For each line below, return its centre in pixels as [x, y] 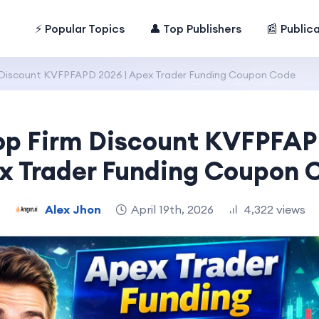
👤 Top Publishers [196, 28]
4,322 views [274, 209]
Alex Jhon [73, 209]
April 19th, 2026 [172, 209]
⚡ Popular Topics [80, 28]
